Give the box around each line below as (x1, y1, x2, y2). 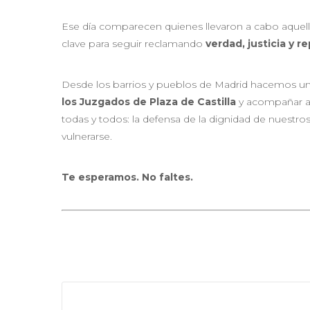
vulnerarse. (62, 129, 112, 143)
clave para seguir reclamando (62, 37, 206, 50)
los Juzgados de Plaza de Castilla (62, 95, 236, 108)
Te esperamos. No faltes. (62, 170, 193, 183)
